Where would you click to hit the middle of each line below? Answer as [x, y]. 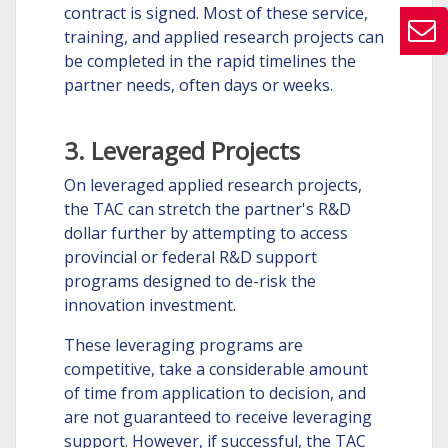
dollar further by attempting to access [205, 233]
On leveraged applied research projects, [212, 185]
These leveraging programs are [183, 345]
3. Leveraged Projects [181, 150]
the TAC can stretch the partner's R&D [207, 209]
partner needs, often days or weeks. [198, 85]
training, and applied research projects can [223, 37]
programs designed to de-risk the [189, 281]
